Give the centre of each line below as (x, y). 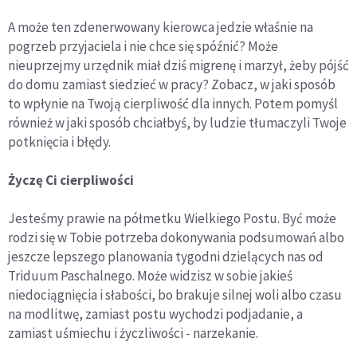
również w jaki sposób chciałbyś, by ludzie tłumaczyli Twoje (177, 122)
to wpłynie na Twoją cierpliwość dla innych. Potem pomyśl (173, 103)
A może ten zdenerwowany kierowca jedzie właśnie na (161, 27)
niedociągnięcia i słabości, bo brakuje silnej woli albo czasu (175, 294)
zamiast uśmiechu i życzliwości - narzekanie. (133, 333)
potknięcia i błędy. (59, 141)
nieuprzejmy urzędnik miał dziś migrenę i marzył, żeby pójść (178, 65)
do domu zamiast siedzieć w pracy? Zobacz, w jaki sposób (172, 84)
